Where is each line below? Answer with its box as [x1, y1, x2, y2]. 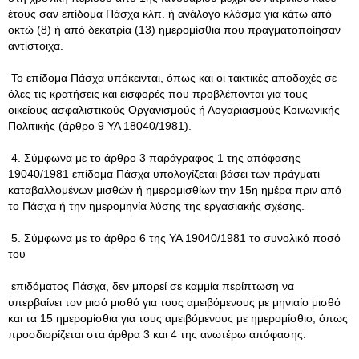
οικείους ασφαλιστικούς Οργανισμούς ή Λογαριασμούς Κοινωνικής [8, 103, 340, 116]
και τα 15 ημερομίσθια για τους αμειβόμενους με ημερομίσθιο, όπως [8, 312, 348, 325]
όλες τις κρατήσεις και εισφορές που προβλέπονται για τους [8, 87, 308, 100]
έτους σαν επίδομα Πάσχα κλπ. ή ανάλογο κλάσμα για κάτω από [8, 7, 332, 20]
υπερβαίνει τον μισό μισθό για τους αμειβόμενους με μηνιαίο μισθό [8, 296, 341, 309]
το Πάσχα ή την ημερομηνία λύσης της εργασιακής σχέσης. [8, 200, 305, 212]
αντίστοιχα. [8, 39, 63, 52]
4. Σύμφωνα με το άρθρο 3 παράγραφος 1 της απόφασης [8, 151, 301, 164]
